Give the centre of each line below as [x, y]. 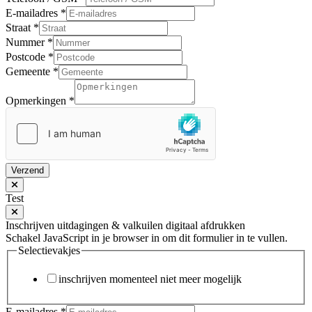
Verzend [28, 170]
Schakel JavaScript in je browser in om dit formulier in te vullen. [147, 237]
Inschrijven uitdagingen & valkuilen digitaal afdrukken [125, 225]
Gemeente [29, 71]
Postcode [27, 56]
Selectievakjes [49, 250]
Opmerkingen [37, 100]
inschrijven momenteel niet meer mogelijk [150, 279]
